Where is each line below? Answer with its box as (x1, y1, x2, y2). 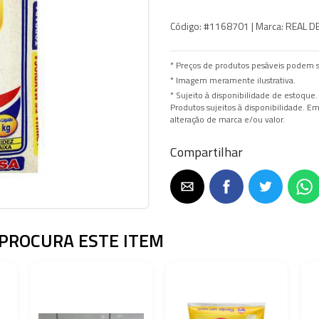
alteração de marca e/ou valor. (170, 113, 285, 126)
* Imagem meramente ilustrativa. (170, 73, 296, 87)
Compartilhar (170, 142, 243, 162)
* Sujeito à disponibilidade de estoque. (170, 88, 318, 102)
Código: (170, 18, 202, 33)
